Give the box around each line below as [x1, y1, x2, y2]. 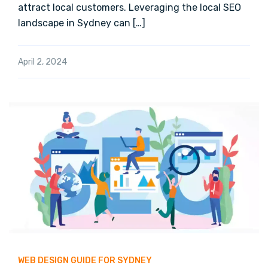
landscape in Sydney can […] [18, 17, 145, 29]
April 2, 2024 [18, 56, 67, 67]
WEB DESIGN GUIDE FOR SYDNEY [18, 255, 152, 266]
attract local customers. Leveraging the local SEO [18, 1, 241, 13]
